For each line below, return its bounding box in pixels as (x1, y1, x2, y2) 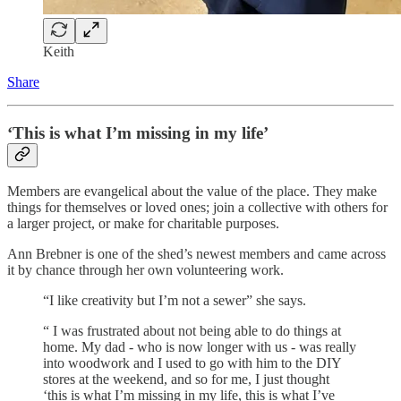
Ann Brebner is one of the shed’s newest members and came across (7, 246, 386, 262)
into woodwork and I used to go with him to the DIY (43, 355, 341, 371)
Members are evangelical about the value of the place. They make (7, 183, 377, 200)
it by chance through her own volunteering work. (7, 262, 287, 278)
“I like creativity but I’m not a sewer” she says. (43, 293, 306, 309)
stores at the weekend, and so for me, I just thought (43, 371, 333, 388)
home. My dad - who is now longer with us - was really (43, 339, 356, 355)
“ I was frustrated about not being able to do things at (43, 323, 341, 339)
